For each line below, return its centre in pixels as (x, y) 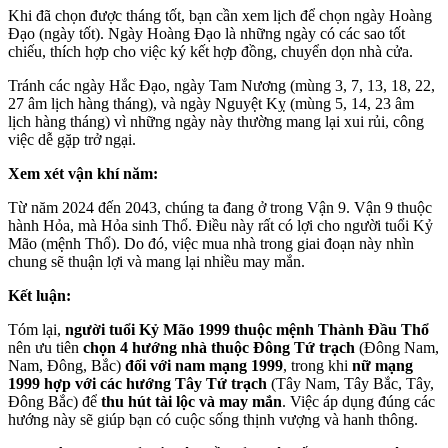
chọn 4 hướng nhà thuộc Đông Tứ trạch (221, 347)
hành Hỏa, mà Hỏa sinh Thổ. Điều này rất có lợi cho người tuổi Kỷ (220, 225)
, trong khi (317, 365)
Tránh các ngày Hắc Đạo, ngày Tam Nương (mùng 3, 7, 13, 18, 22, (221, 85)
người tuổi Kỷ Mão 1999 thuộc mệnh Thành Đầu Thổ (247, 329)
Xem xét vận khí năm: (85, 173)
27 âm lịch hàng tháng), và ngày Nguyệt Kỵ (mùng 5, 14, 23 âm (211, 103)
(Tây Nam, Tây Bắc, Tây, (350, 383)
